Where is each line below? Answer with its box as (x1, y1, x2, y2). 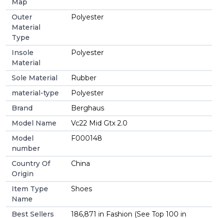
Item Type (12, 184, 48, 193)
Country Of (12, 159, 50, 168)
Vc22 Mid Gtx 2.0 (71, 118, 127, 127)
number (12, 144, 40, 153)
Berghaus (71, 103, 104, 112)
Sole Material (12, 73, 57, 82)
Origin (12, 169, 34, 178)
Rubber (71, 73, 96, 82)
